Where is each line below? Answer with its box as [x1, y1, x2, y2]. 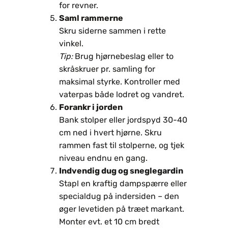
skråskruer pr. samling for [59, 64, 155, 74]
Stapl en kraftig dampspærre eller [59, 178, 187, 188]
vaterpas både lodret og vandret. [59, 89, 184, 99]
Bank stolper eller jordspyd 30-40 [59, 115, 187, 125]
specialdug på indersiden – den [59, 191, 179, 201]
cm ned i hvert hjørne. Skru [59, 127, 162, 137]
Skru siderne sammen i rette [59, 25, 166, 36]
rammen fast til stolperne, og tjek [59, 140, 184, 150]
